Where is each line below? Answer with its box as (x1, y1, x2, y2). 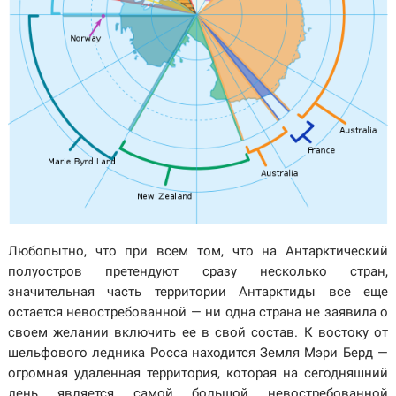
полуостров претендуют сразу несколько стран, (7, 263, 389, 280)
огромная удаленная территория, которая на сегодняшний (7, 365, 389, 382)
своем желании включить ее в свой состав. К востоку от (7, 324, 389, 341)
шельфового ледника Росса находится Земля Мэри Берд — (7, 345, 389, 362)
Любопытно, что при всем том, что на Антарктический (7, 243, 389, 260)
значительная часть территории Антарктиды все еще (7, 284, 389, 301)
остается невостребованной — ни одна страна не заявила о (7, 304, 389, 321)
